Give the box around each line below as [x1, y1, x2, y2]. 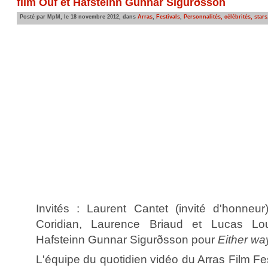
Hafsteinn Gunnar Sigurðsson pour [36, 233, 218, 246]
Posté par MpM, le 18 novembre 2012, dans [20, 14, 138, 20]
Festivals [156, 14, 180, 20]
